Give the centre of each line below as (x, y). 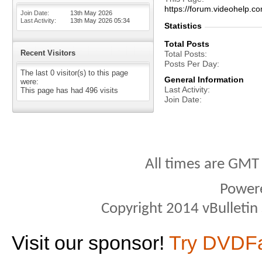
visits (108, 90)
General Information (204, 80)
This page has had (53, 90)
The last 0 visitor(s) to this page (74, 73)
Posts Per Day (191, 64)
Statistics (183, 26)
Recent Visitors (48, 53)
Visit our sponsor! (90, 243)
